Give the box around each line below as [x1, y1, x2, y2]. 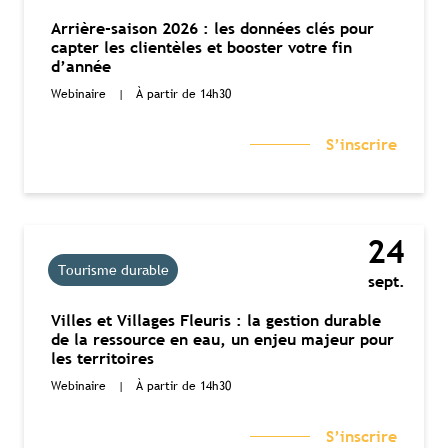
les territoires [51, 348, 154, 368]
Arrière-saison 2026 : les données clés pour [51, 18, 374, 38]
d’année [51, 56, 111, 76]
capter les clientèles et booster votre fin [51, 37, 352, 57]
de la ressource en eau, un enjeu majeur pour [51, 329, 394, 349]
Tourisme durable [57, 261, 169, 280]
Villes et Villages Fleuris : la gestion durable [51, 310, 381, 330]
